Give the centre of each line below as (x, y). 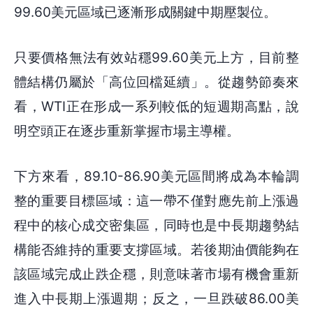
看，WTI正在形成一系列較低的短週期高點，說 (156, 107)
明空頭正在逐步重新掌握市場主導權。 (127, 131)
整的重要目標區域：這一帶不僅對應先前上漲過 (156, 201)
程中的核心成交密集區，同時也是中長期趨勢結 (156, 225)
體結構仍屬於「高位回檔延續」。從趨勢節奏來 (156, 82)
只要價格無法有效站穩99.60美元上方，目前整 (156, 58)
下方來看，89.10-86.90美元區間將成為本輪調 (156, 176)
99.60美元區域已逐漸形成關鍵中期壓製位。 (145, 12)
